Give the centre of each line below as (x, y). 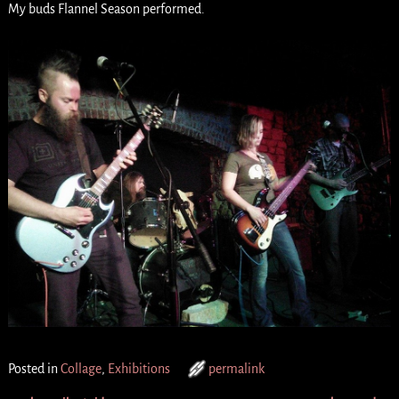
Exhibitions (138, 369)
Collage (81, 369)
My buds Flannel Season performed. (106, 9)
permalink (236, 369)
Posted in (33, 369)
